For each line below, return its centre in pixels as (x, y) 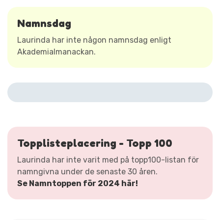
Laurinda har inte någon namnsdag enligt (94, 40)
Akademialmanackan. (56, 52)
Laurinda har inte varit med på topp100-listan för (108, 160)
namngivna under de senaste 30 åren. (87, 171)
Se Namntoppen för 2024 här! (78, 183)
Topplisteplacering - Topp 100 (95, 143)
